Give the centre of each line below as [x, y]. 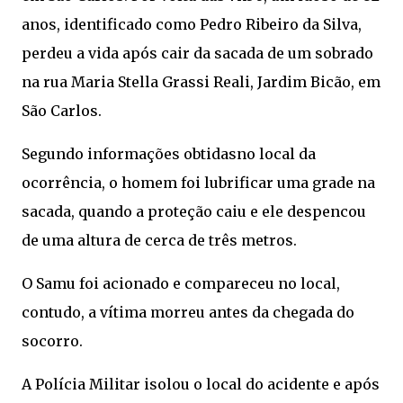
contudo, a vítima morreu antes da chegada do [188, 312]
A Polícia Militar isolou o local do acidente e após [201, 384]
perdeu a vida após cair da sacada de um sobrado [197, 53]
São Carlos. [62, 111]
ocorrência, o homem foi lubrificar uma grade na [198, 183]
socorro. [52, 341]
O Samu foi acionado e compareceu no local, [181, 283]
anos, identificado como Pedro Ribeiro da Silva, [192, 24]
